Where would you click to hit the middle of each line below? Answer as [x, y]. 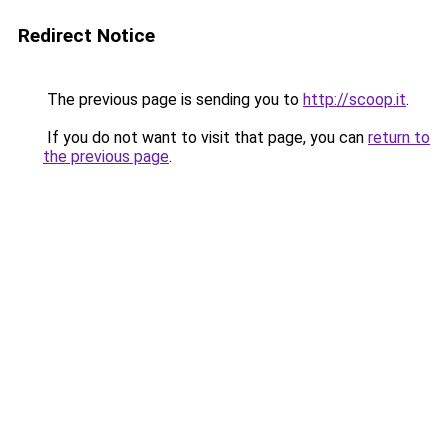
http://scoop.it [354, 99]
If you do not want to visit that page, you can [205, 137]
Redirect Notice [86, 35]
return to [399, 137]
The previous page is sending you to [173, 99]
